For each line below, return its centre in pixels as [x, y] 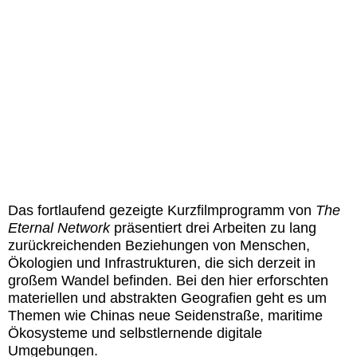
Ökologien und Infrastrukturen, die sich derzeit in [162, 263]
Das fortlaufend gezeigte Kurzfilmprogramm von [162, 210]
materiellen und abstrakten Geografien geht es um [167, 298]
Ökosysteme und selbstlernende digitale [135, 333]
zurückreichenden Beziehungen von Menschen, [159, 245]
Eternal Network [59, 228]
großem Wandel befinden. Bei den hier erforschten [168, 280]
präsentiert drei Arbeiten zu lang [213, 228]
